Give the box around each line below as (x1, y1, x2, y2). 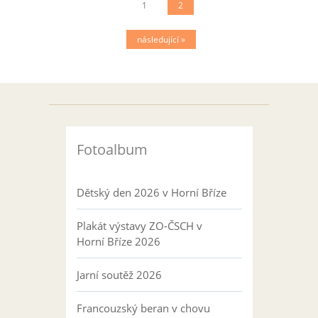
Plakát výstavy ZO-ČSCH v (76, 219, 202, 233)
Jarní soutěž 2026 (76, 268, 162, 282)
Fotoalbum (76, 140, 148, 159)
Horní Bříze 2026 (76, 234, 160, 248)
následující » (136, 33, 185, 45)
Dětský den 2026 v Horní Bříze (76, 185, 226, 199)
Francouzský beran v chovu (76, 301, 210, 315)
